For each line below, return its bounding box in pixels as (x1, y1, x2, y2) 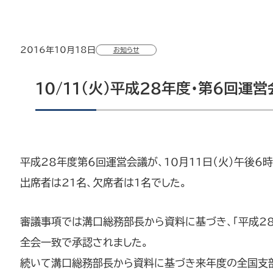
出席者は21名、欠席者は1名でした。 (20, 177, 186, 188)
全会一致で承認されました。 (20, 236, 148, 247)
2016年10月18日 (20, 45, 96, 54)
